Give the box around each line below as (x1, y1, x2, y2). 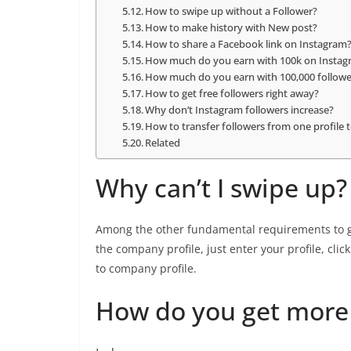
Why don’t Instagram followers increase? (145, 103, 335, 117)
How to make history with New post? (145, 20, 318, 34)
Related (145, 136, 181, 150)
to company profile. (96, 261, 197, 276)
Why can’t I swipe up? (96, 171, 347, 204)
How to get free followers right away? (145, 86, 320, 100)
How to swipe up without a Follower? (145, 4, 318, 18)
